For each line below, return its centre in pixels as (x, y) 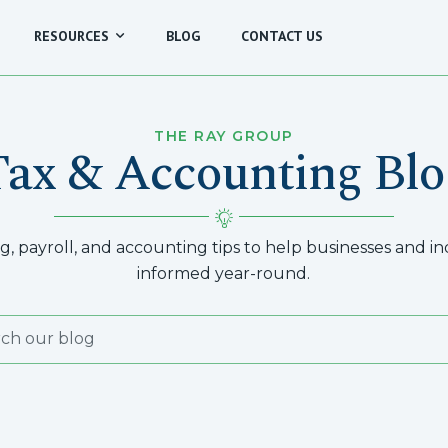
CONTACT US (281, 36)
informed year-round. (224, 273)
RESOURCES (71, 36)
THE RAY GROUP (224, 135)
